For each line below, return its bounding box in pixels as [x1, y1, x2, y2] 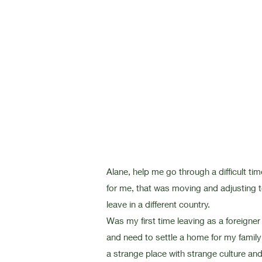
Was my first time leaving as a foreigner [106, 215, 260, 226]
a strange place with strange [106, 248, 219, 258]
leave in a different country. [106, 199, 210, 209]
